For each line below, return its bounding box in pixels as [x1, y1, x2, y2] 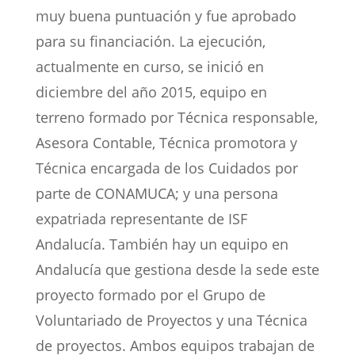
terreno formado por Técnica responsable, [35, 108, 318, 128]
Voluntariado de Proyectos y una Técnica [35, 311, 307, 330]
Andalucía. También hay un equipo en [35, 235, 288, 254]
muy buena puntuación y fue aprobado [35, 6, 296, 26]
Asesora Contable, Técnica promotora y [35, 133, 297, 153]
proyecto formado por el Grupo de [35, 285, 265, 305]
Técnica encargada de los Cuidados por [35, 158, 298, 178]
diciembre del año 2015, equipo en [35, 82, 267, 102]
